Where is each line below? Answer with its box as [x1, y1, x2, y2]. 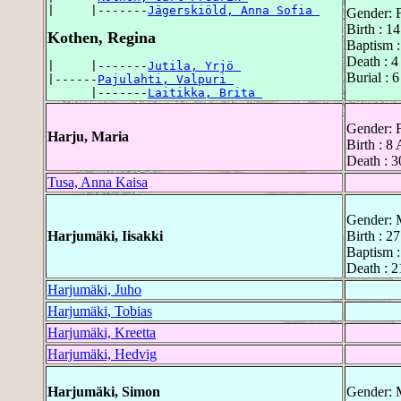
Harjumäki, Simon [47, 383, 160, 399]
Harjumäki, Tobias [47, 303, 152, 319]
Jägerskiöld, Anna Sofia [148, 3, 320, 17]
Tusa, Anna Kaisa [47, 174, 148, 190]
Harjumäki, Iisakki [47, 227, 163, 243]
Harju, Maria [47, 128, 129, 144]
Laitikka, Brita [148, 85, 262, 99]
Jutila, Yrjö [148, 58, 241, 73]
